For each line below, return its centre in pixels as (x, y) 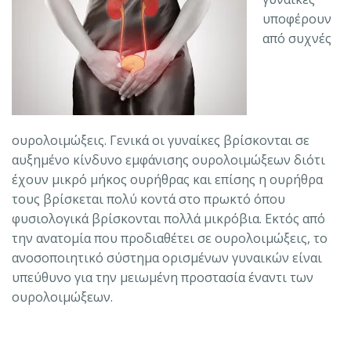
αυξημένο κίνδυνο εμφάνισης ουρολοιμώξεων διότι (168, 159)
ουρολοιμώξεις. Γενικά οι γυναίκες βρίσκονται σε (161, 140)
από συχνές (297, 38)
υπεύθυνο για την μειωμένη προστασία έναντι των (163, 277)
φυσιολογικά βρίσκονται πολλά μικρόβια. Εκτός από (168, 218)
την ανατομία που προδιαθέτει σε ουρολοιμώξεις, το (170, 238)
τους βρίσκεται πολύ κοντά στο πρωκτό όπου (148, 199)
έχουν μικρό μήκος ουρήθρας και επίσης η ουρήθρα (167, 179)
